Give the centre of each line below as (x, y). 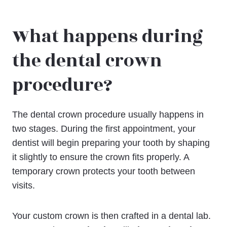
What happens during (108, 37)
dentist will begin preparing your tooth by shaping (111, 143)
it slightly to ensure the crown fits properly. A (101, 157)
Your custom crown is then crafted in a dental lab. (111, 216)
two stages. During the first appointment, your (104, 128)
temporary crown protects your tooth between (104, 171)
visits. (24, 185)
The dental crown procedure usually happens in (108, 114)
